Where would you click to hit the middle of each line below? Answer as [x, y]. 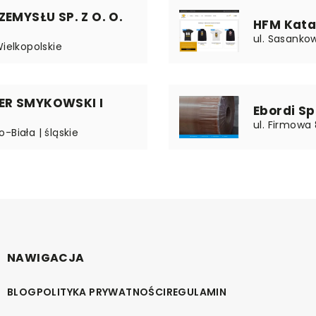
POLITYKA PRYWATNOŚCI [101, 292]
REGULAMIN [196, 292]
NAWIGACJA [46, 258]
